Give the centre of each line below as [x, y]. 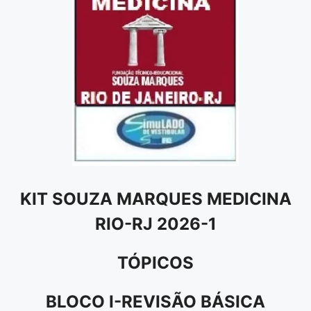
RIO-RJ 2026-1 [155, 224]
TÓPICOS [155, 262]
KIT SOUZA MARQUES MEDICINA [155, 199]
